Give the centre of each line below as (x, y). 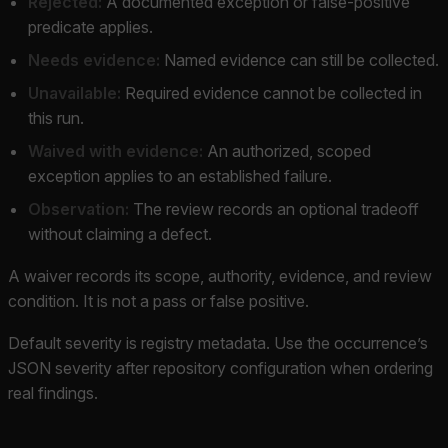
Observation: (78, 208)
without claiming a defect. (120, 233)
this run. (56, 117)
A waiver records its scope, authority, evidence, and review (220, 275)
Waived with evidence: (115, 150)
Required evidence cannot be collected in (271, 92)
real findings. (53, 392)
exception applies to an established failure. (180, 175)
